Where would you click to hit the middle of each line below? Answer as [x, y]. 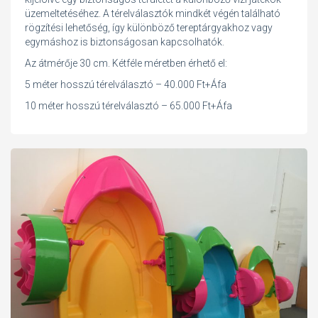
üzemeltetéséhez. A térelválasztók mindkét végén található [153, 13]
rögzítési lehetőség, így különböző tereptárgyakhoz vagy [149, 27]
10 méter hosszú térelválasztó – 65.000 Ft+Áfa [128, 105]
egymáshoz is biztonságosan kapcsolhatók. [125, 42]
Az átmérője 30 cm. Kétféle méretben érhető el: [126, 63]
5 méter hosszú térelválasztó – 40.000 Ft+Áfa [126, 84]
